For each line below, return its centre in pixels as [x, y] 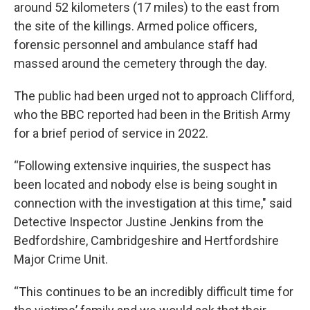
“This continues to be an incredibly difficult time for [154, 292]
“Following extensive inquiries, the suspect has [143, 166]
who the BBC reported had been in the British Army [152, 115]
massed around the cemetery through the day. [140, 63]
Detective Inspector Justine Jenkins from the [139, 222]
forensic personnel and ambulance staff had [136, 45]
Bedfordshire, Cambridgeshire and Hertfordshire [146, 240]
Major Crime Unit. [61, 259]
